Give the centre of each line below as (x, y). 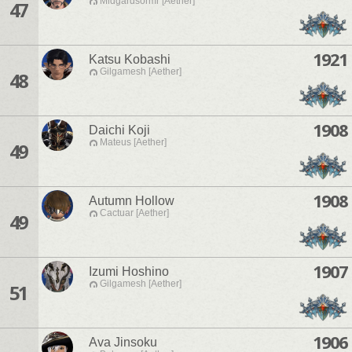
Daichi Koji (119, 130)
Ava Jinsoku (123, 343)
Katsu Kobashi (130, 60)
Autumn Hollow (132, 201)
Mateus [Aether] (133, 143)
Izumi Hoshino (129, 272)
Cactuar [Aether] (134, 213)
